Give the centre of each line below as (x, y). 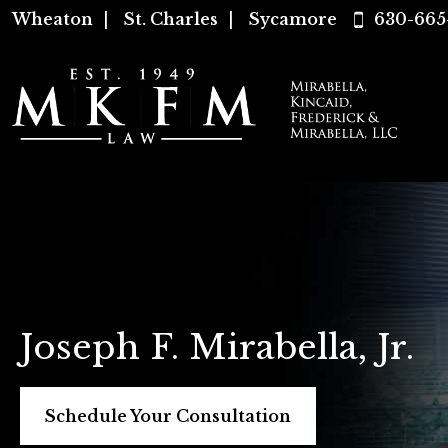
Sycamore (293, 19)
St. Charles (171, 19)
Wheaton (52, 19)
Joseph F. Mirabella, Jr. (217, 347)
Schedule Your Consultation (168, 416)
